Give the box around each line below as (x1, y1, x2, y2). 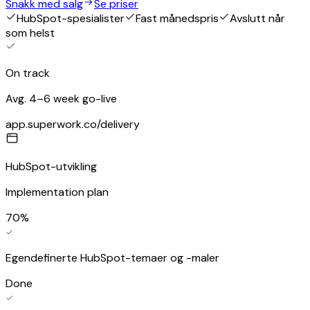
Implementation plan (6, 185, 109, 200)
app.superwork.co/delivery (6, 117, 140, 132)
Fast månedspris (136, 11, 219, 26)
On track (6, 66, 50, 81)
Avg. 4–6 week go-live (6, 91, 117, 107)
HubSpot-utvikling (6, 159, 97, 174)
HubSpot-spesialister (17, 11, 125, 26)
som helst (6, 26, 55, 41)
